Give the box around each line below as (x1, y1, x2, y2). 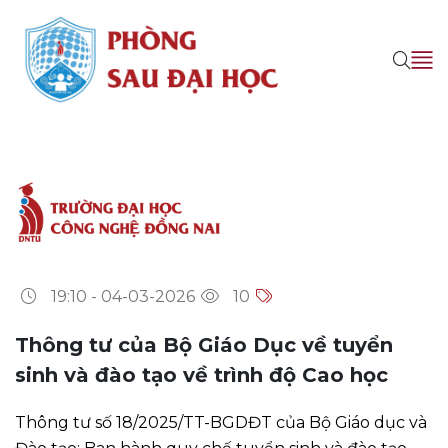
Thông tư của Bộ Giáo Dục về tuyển (15, 332, 393, 357)
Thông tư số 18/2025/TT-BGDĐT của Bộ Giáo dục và (15, 412, 427, 432)
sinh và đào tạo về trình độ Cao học (15, 362, 388, 387)
